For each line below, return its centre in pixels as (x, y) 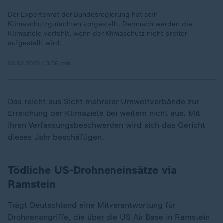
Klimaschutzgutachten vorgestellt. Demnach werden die (100, 24)
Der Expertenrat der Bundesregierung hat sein (83, 15)
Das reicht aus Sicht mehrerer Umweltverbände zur (103, 101)
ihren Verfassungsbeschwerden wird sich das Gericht (107, 125)
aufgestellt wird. (35, 43)
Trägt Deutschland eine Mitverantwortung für (92, 205)
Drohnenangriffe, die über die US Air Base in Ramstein (109, 217)
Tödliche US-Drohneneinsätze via (92, 170)
